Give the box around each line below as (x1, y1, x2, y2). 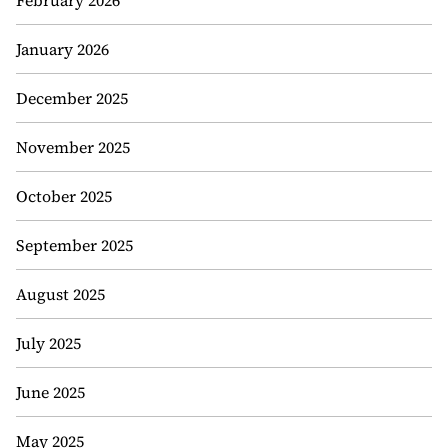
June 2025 (16, 381, 85, 403)
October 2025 (16, 185, 112, 207)
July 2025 (16, 332, 81, 354)
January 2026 (16, 38, 109, 60)
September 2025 (16, 234, 133, 256)
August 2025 (16, 283, 105, 305)
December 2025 (16, 87, 128, 109)
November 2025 (16, 136, 130, 158)
